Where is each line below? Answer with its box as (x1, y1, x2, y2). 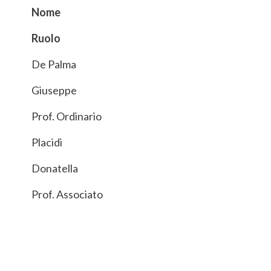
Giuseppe (31, 83, 77, 97)
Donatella (31, 161, 78, 175)
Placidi (31, 135, 62, 149)
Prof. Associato (31, 187, 103, 201)
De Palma (31, 57, 76, 71)
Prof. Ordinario (31, 109, 102, 123)
